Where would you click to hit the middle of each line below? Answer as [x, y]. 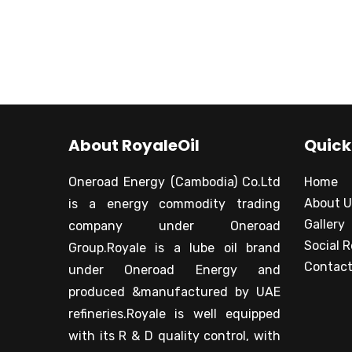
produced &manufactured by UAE [174, 292]
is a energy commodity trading [174, 204]
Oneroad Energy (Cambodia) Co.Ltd [174, 182]
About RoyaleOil [134, 145]
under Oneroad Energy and [174, 270]
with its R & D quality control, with [174, 336]
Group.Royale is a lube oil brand [174, 248]
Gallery [324, 224]
